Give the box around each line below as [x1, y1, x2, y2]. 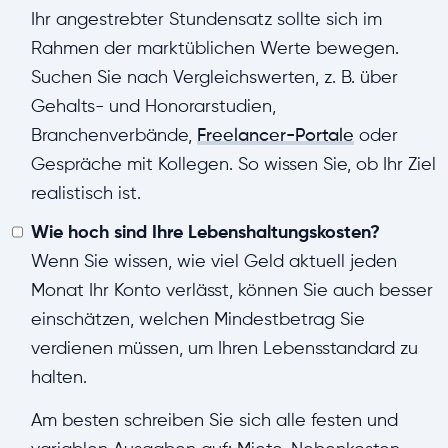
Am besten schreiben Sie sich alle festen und [30, 410, 398, 430]
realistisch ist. [30, 183, 141, 203]
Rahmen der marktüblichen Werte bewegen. [30, 38, 399, 58]
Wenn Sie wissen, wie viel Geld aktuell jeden [30, 251, 397, 271]
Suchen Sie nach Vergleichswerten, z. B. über [30, 67, 398, 87]
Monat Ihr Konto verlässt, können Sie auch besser [30, 280, 433, 300]
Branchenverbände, [30, 125, 197, 145]
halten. [30, 367, 87, 387]
